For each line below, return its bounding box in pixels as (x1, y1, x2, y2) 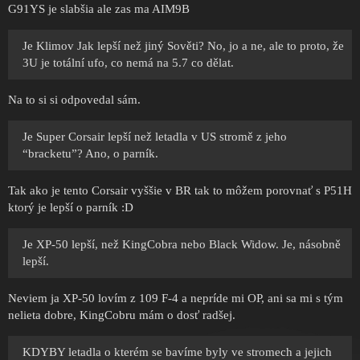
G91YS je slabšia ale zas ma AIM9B (8, 2, 190, 16)
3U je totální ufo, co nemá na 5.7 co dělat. (22, 56, 234, 70)
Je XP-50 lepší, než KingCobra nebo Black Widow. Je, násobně (22, 238, 341, 252)
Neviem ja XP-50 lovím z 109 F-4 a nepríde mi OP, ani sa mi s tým (8, 292, 343, 305)
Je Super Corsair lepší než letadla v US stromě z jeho (22, 130, 287, 144)
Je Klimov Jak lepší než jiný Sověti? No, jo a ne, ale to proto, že (22, 39, 344, 53)
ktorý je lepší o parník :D (8, 201, 133, 215)
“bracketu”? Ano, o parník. (22, 147, 158, 161)
